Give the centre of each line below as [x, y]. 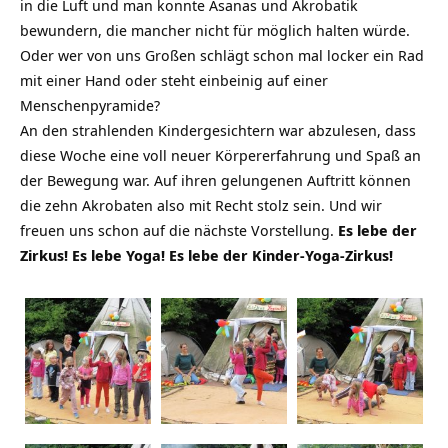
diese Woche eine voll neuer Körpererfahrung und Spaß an [220, 154]
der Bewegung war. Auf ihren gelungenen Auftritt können [215, 179]
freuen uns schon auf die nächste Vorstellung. [179, 229]
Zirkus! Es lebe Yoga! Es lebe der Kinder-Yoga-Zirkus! [206, 254]
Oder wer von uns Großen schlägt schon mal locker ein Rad [222, 54]
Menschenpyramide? [90, 104]
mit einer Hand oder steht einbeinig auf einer [174, 79]
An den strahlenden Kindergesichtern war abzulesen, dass [218, 129]
